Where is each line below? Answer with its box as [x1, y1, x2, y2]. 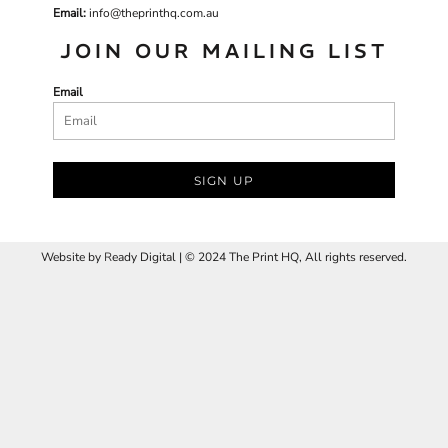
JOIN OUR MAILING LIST [60, 37, 388, 63]
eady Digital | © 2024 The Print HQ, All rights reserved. [112, 248, 407, 265]
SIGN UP [193, 172, 255, 188]
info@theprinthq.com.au [89, 4, 219, 21]
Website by [41, 248, 104, 265]
